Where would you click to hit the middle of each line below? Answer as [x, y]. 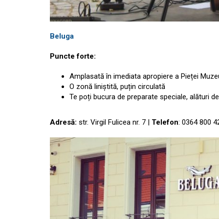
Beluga [62, 36]
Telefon [165, 122]
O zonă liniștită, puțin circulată [117, 86]
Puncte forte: [74, 56]
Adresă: [63, 122]
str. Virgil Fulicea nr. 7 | [114, 122]
